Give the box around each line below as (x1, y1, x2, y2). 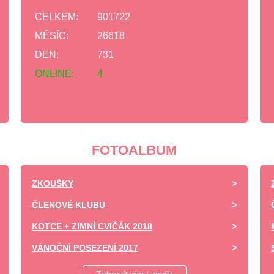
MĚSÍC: (35, 31, 68, 41)
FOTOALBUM (92, 143, 177, 158)
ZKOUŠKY (32, 179, 73, 188)
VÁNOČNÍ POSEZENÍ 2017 (32, 243, 138, 253)
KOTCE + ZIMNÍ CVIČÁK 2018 (32, 221, 152, 231)
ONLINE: (35, 68, 74, 79)
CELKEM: (35, 12, 78, 22)
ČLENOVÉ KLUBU (32, 200, 105, 210)
